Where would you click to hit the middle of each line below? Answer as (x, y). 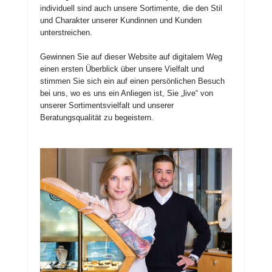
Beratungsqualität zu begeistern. (97, 117)
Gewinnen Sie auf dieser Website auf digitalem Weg (131, 56)
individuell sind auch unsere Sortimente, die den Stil (131, 8)
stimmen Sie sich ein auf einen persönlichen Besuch (132, 81)
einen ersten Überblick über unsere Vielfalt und (122, 69)
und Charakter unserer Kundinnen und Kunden (121, 20)
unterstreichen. (66, 32)
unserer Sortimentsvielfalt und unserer (107, 105)
